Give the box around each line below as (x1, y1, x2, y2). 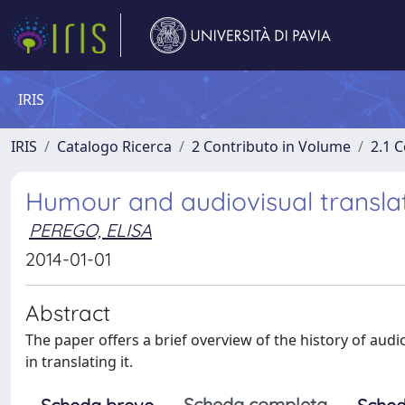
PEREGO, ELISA (29, 219, 152, 241)
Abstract (25, 299, 110, 326)
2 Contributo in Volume (192, 137, 351, 156)
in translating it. (25, 352, 133, 372)
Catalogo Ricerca (57, 137, 172, 156)
